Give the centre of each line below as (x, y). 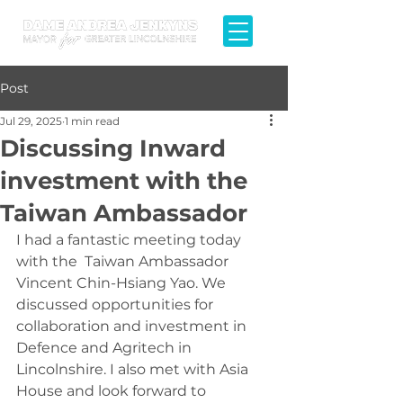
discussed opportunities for (116, 304)
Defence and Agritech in (106, 348)
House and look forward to (113, 391)
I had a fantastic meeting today (130, 240)
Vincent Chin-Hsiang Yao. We (123, 283)
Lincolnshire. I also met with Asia (134, 369)
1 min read (92, 121)
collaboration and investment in (133, 326)
